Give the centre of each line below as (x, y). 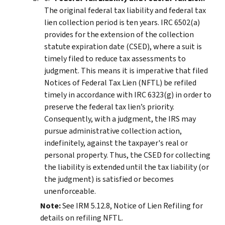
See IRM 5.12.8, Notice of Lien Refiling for (133, 205)
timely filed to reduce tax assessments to (115, 58)
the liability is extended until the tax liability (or (127, 167)
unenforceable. (70, 191)
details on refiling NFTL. (82, 217)
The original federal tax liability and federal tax (125, 10)
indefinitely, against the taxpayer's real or (116, 143)
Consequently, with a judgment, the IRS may (120, 119)
